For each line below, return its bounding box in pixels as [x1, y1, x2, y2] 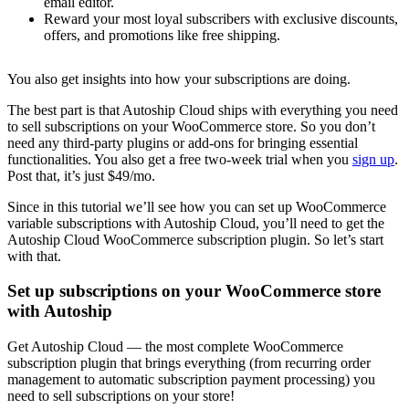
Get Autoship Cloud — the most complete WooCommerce [7, 338, 343, 354]
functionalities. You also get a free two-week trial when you [7, 151, 352, 167]
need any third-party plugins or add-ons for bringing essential [7, 134, 358, 151]
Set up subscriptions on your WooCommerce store [7, 281, 381, 301]
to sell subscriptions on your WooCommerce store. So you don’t [7, 118, 375, 134]
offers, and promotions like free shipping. [44, 26, 280, 43]
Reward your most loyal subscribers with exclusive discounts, [44, 10, 398, 26]
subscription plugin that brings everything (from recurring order [7, 354, 371, 371]
